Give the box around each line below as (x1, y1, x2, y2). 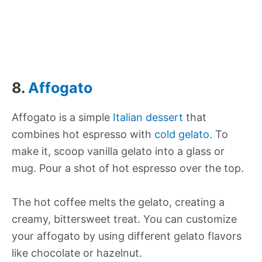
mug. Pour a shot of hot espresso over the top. (12, 162, 244, 175)
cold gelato (154, 128, 209, 141)
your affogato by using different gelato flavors (12, 230, 242, 243)
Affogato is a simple (12, 111, 113, 124)
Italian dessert (113, 111, 183, 124)
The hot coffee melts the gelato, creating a (12, 196, 225, 209)
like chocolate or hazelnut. (12, 247, 142, 260)
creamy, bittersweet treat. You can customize (12, 213, 237, 226)
